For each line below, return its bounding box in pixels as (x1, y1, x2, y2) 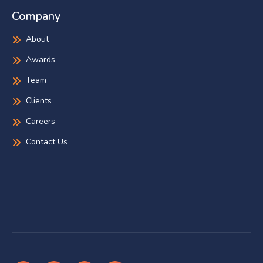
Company (12, 8, 60, 25)
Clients (26, 95, 52, 107)
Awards (26, 54, 55, 66)
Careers (26, 116, 55, 127)
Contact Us (26, 136, 68, 148)
